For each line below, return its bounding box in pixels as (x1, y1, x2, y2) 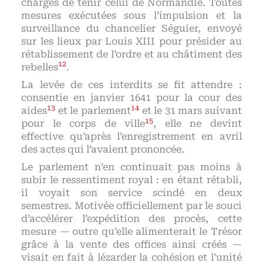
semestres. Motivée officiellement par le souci (21, 200, 242, 212)
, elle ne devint (153, 117, 242, 129)
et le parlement (55, 104, 131, 116)
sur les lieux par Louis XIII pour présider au (21, 35, 242, 47)
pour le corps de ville (21, 117, 146, 129)
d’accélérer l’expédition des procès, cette (21, 213, 242, 225)
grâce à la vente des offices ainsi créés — (21, 239, 242, 251)
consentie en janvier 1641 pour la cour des (21, 92, 242, 103)
